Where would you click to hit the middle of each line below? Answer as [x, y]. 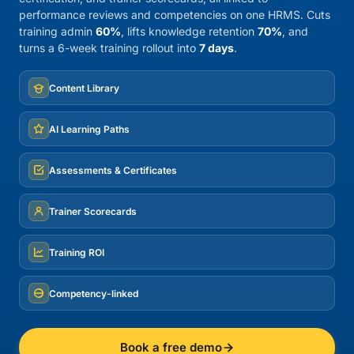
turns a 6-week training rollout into [109, 48]
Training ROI [77, 252]
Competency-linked [94, 293]
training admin [57, 31]
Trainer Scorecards [93, 211]
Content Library [84, 88]
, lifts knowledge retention [189, 31]
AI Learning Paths [89, 129]
